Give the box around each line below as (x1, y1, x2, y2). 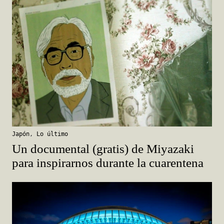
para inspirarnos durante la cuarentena (12, 156, 203, 170)
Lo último (36, 130, 68, 138)
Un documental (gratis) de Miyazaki (12, 142, 194, 156)
